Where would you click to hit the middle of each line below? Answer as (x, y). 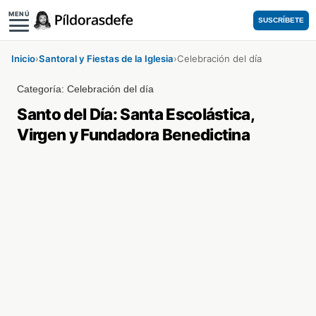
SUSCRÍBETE (281, 20)
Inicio (23, 59)
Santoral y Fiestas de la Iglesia (106, 59)
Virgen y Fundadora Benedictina (134, 134)
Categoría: (42, 89)
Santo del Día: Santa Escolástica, (136, 114)
